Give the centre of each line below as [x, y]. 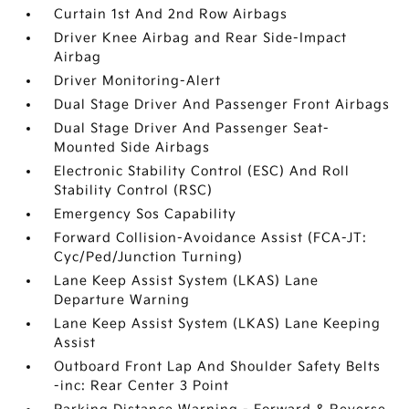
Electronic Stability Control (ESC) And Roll [202, 171]
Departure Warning [122, 300]
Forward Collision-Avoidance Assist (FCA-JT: [211, 238]
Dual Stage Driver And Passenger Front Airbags [222, 105]
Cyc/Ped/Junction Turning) [149, 257]
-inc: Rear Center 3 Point [142, 386]
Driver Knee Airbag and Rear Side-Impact [201, 38]
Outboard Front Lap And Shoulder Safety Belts [218, 367]
